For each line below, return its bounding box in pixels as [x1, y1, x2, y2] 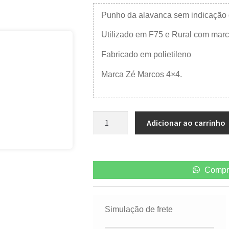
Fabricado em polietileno [101, 50, 192, 59]
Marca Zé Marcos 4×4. [101, 70, 182, 79]
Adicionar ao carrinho [146, 118, 225, 128]
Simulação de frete [104, 204, 173, 214]
